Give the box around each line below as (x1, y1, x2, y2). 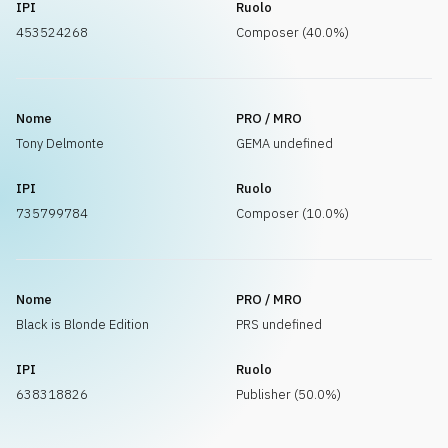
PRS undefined (236, 316, 322, 333)
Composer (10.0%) (236, 205, 349, 222)
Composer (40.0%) (236, 24, 349, 41)
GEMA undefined (236, 135, 333, 152)
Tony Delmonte (16, 135, 104, 152)
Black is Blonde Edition (16, 316, 149, 333)
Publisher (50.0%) (236, 386, 341, 403)
